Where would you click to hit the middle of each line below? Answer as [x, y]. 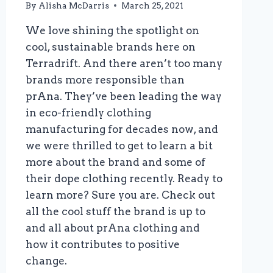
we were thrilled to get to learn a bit [119, 145]
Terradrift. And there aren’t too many [124, 63]
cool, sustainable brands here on [110, 47]
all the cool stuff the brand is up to [115, 211]
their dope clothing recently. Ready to [124, 178]
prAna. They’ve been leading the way [123, 96]
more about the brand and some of [115, 162]
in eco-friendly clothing [88, 112]
